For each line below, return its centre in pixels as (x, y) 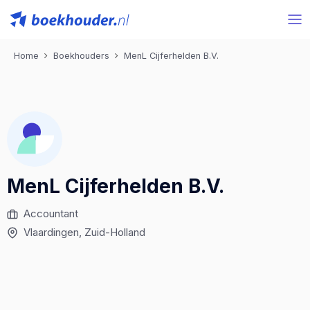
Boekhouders (81, 56)
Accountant (51, 213)
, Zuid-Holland (112, 232)
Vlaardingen (51, 232)
